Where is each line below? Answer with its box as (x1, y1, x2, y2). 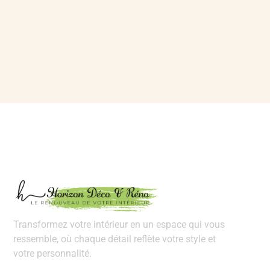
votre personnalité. (13, 248, 92, 260)
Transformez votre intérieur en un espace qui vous (13, 219, 225, 231)
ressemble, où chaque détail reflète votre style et (13, 233, 216, 245)
